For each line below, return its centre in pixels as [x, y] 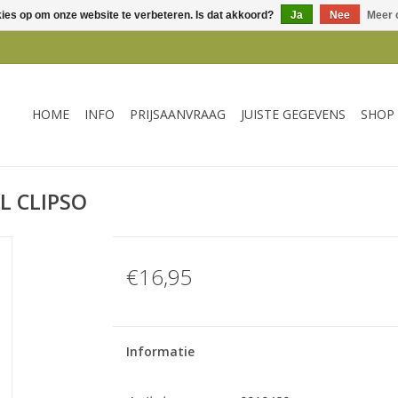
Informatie [160, 351]
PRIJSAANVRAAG [178, 114]
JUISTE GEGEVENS [293, 114]
